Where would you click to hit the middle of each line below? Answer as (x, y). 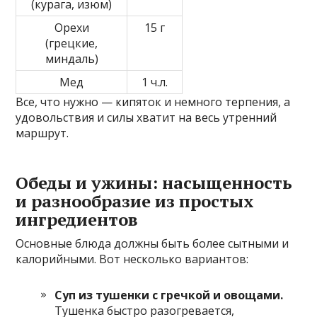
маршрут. (42, 133)
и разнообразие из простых (135, 201)
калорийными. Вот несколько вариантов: (132, 259)
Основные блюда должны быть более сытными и (152, 244)
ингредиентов (77, 220)
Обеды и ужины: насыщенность (154, 183)
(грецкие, (72, 44)
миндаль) (71, 59)
